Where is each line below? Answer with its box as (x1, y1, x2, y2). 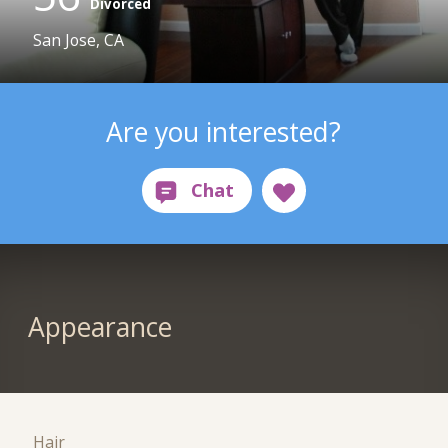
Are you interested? (106, 113, 342, 150)
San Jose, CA (33, 29, 125, 52)
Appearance (27, 309, 172, 346)
